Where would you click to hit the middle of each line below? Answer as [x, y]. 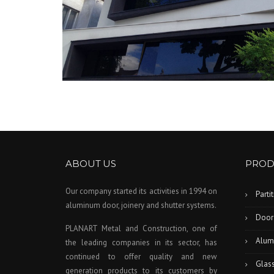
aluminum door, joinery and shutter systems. [141, 206]
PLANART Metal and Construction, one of [142, 229]
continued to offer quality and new [142, 257]
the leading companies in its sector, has [142, 243]
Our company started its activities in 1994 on [142, 191]
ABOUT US [91, 164]
